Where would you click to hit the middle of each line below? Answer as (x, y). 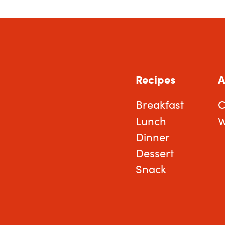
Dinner (152, 136)
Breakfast (159, 104)
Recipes (155, 79)
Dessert (154, 152)
